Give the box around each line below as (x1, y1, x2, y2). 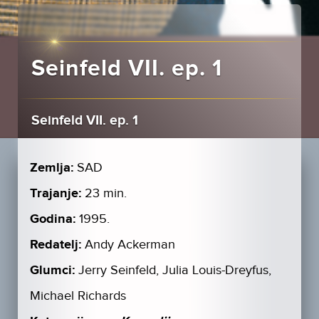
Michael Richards (29, 288, 126, 303)
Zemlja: (29, 159, 73, 176)
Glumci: (29, 262, 75, 278)
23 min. (84, 185, 127, 201)
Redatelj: (29, 236, 81, 253)
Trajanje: (29, 185, 81, 202)
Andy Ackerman (84, 236, 175, 252)
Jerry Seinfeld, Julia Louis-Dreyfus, (78, 262, 271, 278)
